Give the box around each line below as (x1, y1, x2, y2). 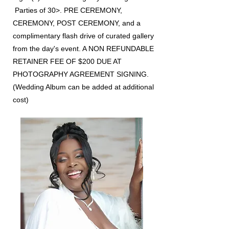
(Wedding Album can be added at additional (13, 83, 154, 91)
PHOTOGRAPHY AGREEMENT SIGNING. (13, 70, 149, 78)
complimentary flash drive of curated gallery (13, 32, 154, 40)
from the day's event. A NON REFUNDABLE (13, 44, 154, 53)
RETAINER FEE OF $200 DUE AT (13, 57, 122, 65)
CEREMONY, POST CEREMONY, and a (13, 19, 141, 27)
